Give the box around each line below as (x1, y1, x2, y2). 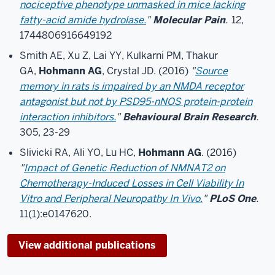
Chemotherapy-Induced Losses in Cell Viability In (20, 177, 244, 190)
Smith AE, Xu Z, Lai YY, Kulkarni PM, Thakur (20, 49, 218, 62)
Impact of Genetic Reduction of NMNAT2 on (24, 161, 225, 174)
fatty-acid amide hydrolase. (20, 14, 146, 26)
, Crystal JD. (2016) (102, 64, 191, 77)
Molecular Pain (153, 14, 225, 26)
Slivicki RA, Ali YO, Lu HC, (20, 146, 138, 159)
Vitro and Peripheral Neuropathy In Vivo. (20, 192, 203, 205)
